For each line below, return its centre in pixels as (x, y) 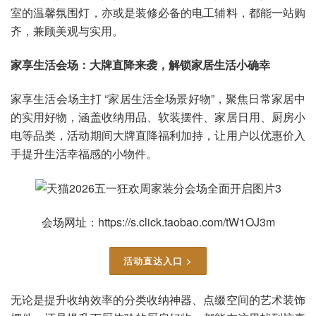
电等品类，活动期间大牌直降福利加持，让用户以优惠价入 (158, 135)
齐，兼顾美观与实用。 (67, 31)
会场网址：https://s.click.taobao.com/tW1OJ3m (158, 222)
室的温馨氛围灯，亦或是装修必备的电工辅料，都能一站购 (158, 13)
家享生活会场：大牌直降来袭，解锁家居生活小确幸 (140, 65)
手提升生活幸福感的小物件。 (84, 153)
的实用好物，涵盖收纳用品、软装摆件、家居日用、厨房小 (158, 116)
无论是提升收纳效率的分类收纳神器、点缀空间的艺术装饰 (158, 299)
